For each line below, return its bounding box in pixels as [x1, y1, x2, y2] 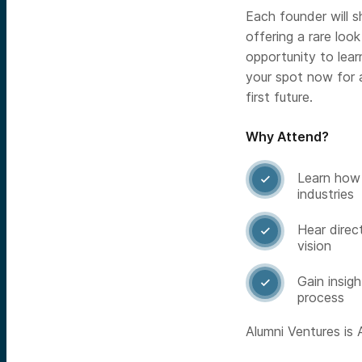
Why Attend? [246, 128, 329, 145]
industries [297, 186, 354, 202]
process [297, 289, 344, 305]
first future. [246, 89, 313, 105]
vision [297, 238, 331, 254]
